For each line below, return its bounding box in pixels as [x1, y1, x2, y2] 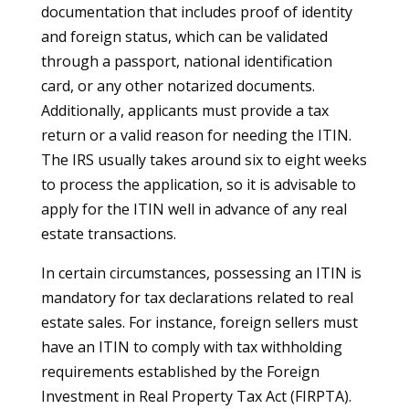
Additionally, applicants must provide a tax [40, 100, 329, 121]
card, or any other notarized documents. [40, 76, 315, 96]
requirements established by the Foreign [40, 362, 320, 382]
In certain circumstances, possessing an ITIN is [40, 263, 362, 283]
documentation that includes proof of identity [40, 2, 352, 22]
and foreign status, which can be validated [40, 26, 328, 47]
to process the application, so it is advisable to [40, 174, 356, 194]
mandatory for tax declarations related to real [40, 288, 353, 308]
